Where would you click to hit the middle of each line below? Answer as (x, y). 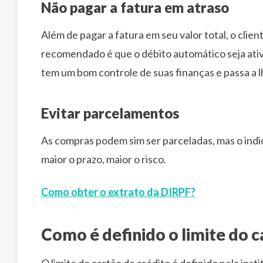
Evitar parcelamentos (110, 113)
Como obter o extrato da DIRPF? (118, 192)
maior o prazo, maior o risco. (104, 159)
